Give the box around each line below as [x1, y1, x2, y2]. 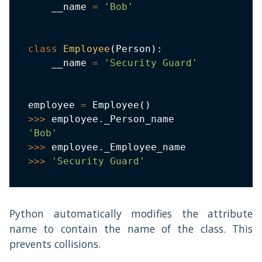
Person [116, 43, 151, 54]
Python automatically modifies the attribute [9, 206, 253, 220]
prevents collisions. [9, 236, 101, 251]
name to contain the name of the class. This [9, 221, 253, 236]
